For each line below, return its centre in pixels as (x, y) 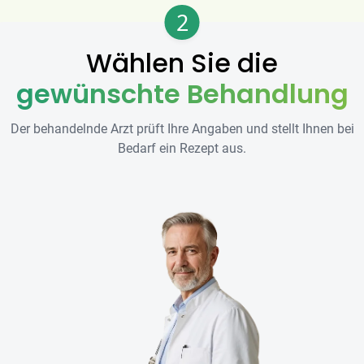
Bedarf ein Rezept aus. (182, 148)
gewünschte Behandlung (182, 93)
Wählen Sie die (182, 63)
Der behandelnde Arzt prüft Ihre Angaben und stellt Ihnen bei (182, 128)
